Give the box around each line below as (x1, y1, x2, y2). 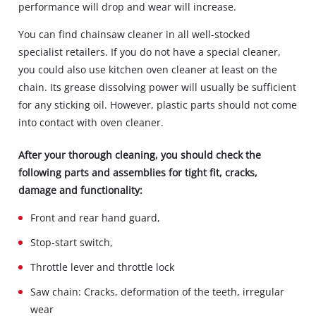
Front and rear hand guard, (30, 210, 161, 224)
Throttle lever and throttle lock (30, 260, 175, 274)
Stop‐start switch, (30, 235, 114, 249)
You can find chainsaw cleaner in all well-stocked (18, 28, 251, 42)
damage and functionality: (18, 183, 143, 197)
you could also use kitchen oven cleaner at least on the (18, 63, 278, 77)
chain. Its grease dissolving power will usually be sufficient (18, 80, 297, 95)
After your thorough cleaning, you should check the (18, 147, 262, 162)
